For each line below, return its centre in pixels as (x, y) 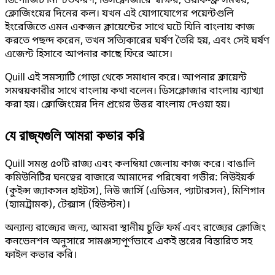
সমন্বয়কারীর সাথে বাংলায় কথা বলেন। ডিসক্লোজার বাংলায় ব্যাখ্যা (134, 92)
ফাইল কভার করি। (41, 256)
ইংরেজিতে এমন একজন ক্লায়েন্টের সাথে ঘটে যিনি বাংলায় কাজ (130, 28)
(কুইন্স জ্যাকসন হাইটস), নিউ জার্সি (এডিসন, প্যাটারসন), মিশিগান (135, 192)
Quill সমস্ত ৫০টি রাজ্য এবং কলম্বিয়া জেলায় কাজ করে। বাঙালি (130, 165)
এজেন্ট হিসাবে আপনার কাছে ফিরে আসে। (89, 55)
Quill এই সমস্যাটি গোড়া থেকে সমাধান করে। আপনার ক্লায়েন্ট (126, 78)
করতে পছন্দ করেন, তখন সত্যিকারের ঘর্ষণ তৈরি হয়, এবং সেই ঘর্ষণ (137, 41)
